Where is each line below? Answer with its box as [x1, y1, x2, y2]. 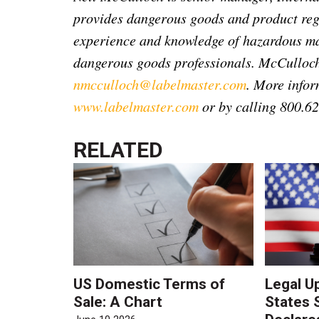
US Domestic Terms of [73, 276, 226, 293]
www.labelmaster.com [73, 96, 199, 115]
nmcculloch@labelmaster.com [73, 74, 247, 93]
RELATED [73, 137, 164, 162]
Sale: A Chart [73, 293, 163, 311]
